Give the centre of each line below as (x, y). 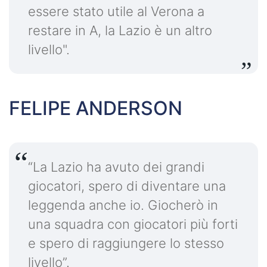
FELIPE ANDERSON (96, 108)
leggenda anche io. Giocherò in (123, 205)
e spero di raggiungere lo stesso (126, 243)
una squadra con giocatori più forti (133, 224)
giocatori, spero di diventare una (127, 186)
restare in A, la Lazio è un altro (120, 30)
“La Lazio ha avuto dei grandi (116, 167)
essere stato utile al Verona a (116, 11)
